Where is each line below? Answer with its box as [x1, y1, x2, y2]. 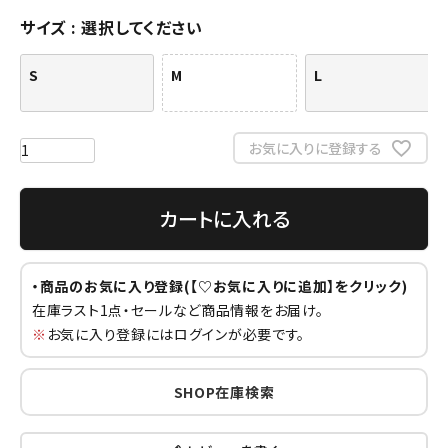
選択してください [81, 15, 203, 40]
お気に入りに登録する [248, 137, 382, 158]
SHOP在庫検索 [173, 381, 275, 402]
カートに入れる [158, 203, 290, 233]
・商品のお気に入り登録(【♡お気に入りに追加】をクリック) [32, 275, 408, 296]
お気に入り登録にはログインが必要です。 [46, 323, 306, 344]
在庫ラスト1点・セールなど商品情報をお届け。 [32, 299, 324, 320]
